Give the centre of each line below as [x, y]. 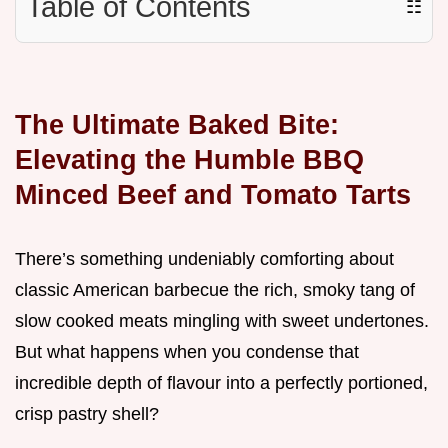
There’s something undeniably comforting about [204, 259]
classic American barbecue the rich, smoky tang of [215, 290]
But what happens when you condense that [187, 352]
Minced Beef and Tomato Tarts [213, 195]
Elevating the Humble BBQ [189, 160]
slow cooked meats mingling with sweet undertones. [222, 321]
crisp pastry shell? [87, 414]
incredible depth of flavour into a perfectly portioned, [221, 383]
